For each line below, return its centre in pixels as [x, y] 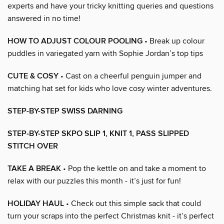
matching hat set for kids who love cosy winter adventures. [110, 88]
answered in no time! [44, 18]
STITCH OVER [33, 146]
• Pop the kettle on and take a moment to [133, 168]
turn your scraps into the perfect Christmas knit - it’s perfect [111, 216]
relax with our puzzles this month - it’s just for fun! [94, 181]
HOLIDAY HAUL [36, 203]
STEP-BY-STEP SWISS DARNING [65, 111]
